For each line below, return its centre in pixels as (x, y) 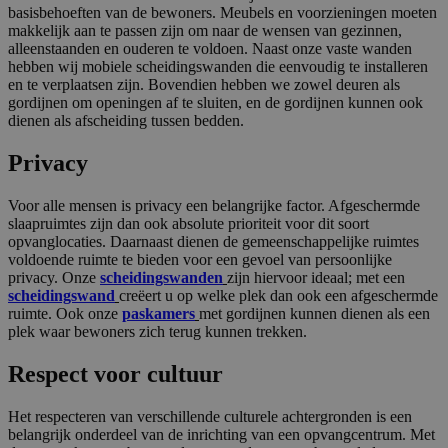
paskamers (158, 314)
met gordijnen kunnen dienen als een (314, 314)
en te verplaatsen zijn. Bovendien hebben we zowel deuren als (204, 85)
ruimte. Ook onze (65, 314)
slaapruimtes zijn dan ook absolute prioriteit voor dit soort (188, 224)
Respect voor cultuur (115, 374)
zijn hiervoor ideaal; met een (316, 278)
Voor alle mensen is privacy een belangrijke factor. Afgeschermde (214, 206)
